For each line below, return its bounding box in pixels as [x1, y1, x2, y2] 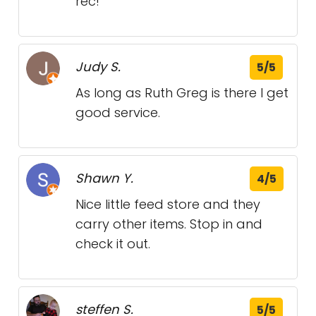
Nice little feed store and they [75, 195, 260, 214]
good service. [75, 104, 160, 122]
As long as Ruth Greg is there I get [75, 84, 288, 102]
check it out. [75, 235, 150, 253]
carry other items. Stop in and [75, 215, 262, 233]
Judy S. [75, 58, 121, 76]
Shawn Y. [75, 169, 133, 188]
